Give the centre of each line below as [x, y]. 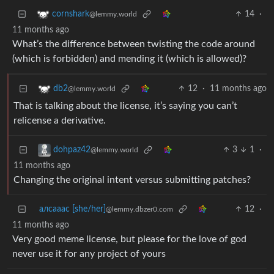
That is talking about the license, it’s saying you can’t [125, 106]
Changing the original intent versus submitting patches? [132, 180]
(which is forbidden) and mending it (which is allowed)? [129, 59]
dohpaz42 [72, 150]
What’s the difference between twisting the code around [134, 44]
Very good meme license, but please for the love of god [129, 239]
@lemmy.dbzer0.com [139, 209]
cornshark [71, 14]
